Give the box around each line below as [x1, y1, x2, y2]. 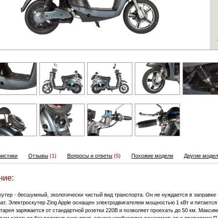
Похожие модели [131, 153, 173, 159]
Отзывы [28, 153, 48, 159]
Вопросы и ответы [67, 153, 112, 159]
